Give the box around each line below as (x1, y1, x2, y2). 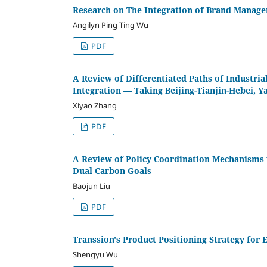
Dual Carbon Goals (73, 164, 151, 176)
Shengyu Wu (73, 249, 118, 260)
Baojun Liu (73, 180, 110, 191)
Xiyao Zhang (73, 100, 117, 111)
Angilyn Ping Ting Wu (73, 19, 148, 30)
